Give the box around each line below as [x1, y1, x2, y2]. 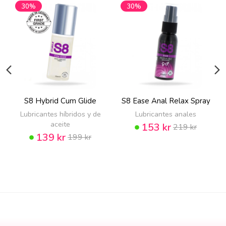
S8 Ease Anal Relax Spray [121, 95, 210, 106]
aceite [50, 119, 70, 129]
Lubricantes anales [135, 108, 196, 119]
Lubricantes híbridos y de [20, 108, 101, 119]
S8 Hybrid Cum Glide [24, 95, 96, 106]
